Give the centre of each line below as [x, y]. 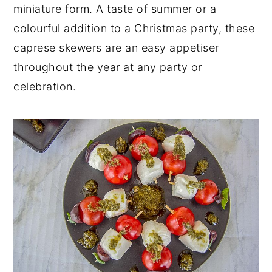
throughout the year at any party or [108, 67]
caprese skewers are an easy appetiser [116, 48]
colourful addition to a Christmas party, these [134, 28]
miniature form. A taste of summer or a [115, 9]
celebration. [46, 87]
